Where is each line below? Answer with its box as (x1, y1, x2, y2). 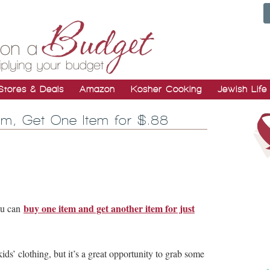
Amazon (80, 84, 115, 94)
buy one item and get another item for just (24, 201, 195, 215)
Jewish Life (218, 84, 267, 94)
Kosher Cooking (131, 84, 202, 94)
